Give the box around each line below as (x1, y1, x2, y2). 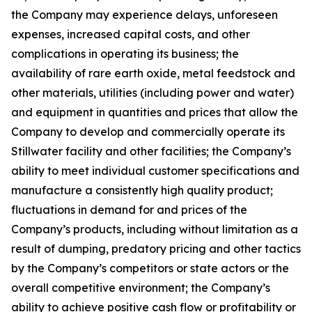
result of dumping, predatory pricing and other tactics (11, 241, 301, 256)
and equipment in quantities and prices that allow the (11, 104, 298, 119)
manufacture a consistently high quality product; (11, 182, 273, 197)
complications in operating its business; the (11, 46, 239, 61)
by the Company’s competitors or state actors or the (11, 260, 289, 275)
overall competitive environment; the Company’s (11, 280, 270, 295)
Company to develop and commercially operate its (11, 124, 285, 139)
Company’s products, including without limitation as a (11, 221, 298, 236)
